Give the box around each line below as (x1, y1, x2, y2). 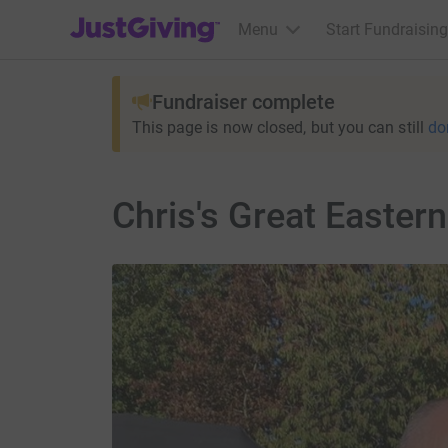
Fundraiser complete (151, 90, 335, 114)
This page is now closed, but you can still (131, 118, 424, 137)
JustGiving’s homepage (69, 7, 234, 26)
